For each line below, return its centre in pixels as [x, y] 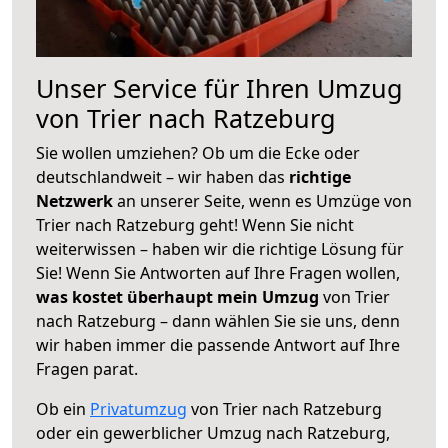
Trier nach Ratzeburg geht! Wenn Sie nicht [195, 224]
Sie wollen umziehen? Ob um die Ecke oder [198, 152]
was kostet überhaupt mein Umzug [177, 296]
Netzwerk [76, 200]
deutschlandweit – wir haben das [162, 176]
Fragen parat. [87, 368]
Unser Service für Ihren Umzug [219, 87]
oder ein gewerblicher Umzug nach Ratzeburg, [213, 432]
